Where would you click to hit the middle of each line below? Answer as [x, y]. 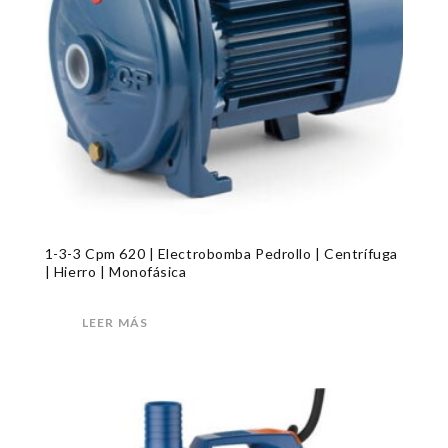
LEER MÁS [115, 323]
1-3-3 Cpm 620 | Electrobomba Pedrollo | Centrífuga [221, 254]
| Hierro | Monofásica [115, 272]
